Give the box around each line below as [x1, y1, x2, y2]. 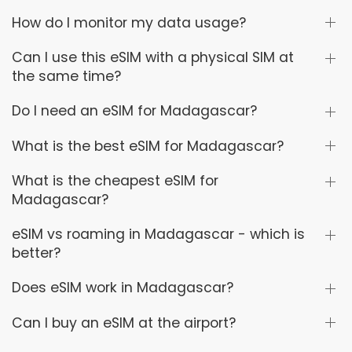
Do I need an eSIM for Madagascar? [12, 101, 257, 121]
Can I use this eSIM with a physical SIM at [12, 48, 294, 68]
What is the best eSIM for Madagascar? [12, 136, 284, 156]
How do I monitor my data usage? [12, 13, 246, 32]
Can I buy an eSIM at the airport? [12, 313, 236, 332]
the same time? [12, 67, 121, 86]
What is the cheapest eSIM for [12, 171, 218, 191]
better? [12, 244, 60, 263]
